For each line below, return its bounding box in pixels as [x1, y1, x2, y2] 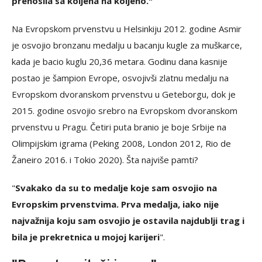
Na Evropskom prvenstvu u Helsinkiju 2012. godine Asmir [12, 22, 242, 35]
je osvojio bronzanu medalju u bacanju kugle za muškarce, [12, 39, 242, 51]
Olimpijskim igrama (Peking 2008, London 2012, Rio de [12, 137, 231, 149]
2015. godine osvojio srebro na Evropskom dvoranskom [12, 104, 237, 116]
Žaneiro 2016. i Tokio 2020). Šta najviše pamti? [12, 153, 198, 166]
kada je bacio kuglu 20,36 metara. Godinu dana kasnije [12, 55, 227, 67]
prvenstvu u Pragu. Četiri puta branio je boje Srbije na [12, 120, 226, 133]
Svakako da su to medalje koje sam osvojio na [15, 181, 217, 194]
